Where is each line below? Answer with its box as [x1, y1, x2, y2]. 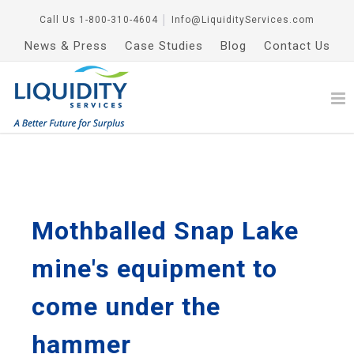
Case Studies [124, 39, 203, 53]
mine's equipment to [32, 254, 277, 284]
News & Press [24, 39, 107, 53]
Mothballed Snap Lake [32, 216, 299, 246]
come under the [32, 292, 220, 322]
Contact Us [263, 39, 330, 53]
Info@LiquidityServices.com [171, 14, 314, 25]
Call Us [40, 14, 76, 25]
